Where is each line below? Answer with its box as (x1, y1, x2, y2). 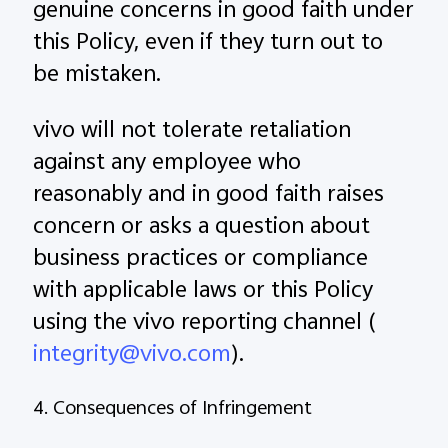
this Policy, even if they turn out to (33, 24, 384, 65)
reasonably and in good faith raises (33, 176, 385, 217)
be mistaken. (33, 56, 162, 97)
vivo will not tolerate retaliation (33, 112, 352, 153)
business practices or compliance (33, 240, 369, 281)
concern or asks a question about (33, 208, 371, 249)
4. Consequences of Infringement (33, 393, 313, 427)
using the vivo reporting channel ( (33, 304, 377, 345)
